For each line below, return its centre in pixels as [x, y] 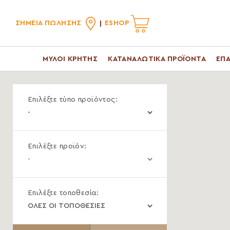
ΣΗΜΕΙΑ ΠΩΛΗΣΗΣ [49, 23]
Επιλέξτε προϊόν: [57, 146]
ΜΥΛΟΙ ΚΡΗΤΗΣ [70, 59]
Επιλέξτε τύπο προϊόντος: [73, 99]
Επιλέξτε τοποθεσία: [63, 193]
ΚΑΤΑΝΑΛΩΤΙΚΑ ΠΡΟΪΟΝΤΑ [157, 59]
